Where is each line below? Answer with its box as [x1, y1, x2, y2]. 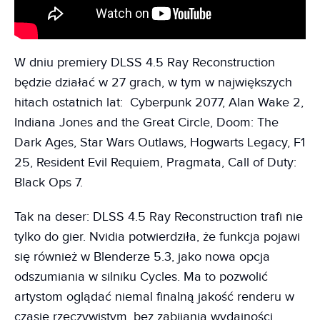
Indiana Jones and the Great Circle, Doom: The [14, 115, 279, 130]
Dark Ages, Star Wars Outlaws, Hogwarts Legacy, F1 [14, 135, 305, 150]
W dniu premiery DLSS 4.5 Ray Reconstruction [14, 55, 275, 70]
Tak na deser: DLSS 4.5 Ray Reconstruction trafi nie [14, 209, 303, 224]
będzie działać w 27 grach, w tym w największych [14, 75, 292, 90]
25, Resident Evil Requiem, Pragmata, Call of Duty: [14, 155, 296, 170]
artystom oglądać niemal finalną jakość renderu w [14, 289, 294, 304]
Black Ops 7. [14, 175, 83, 190]
